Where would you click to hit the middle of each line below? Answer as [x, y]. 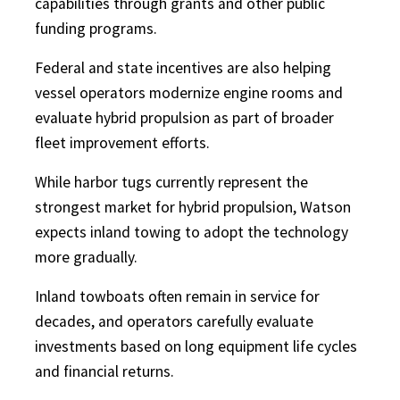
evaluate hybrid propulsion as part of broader [184, 117]
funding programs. [96, 28]
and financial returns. [104, 371]
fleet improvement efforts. [122, 142]
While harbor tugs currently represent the [171, 182]
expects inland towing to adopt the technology [192, 232]
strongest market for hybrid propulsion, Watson [193, 207]
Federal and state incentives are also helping [183, 67]
